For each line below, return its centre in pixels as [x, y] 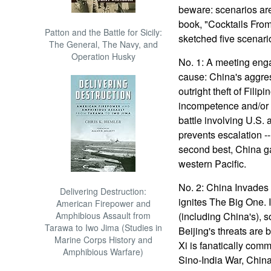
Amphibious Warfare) [103, 252]
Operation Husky [103, 56]
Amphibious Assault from [103, 215]
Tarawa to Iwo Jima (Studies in [103, 227]
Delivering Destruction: [103, 191]
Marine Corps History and [103, 240]
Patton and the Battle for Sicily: [103, 32]
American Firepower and [103, 203]
